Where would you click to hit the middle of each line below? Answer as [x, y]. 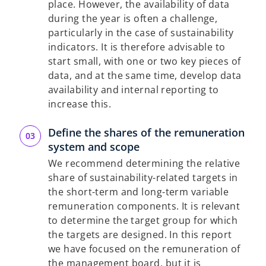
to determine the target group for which [143, 220]
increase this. [80, 104]
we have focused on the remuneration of [144, 249]
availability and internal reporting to [134, 90]
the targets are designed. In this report [140, 235]
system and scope [94, 147]
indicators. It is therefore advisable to [137, 47]
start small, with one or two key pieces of [145, 61]
